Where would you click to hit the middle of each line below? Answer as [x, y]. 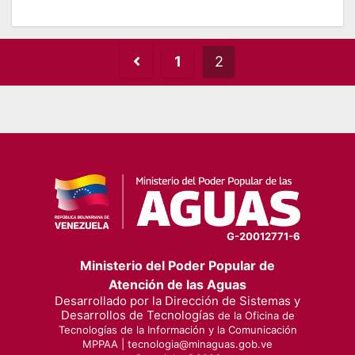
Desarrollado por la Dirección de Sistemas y [177, 301]
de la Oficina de [254, 316]
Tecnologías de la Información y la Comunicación [177, 330]
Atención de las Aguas [177, 285]
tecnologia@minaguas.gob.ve [200, 344]
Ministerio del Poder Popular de [177, 266]
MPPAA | [105, 344]
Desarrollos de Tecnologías [137, 315]
